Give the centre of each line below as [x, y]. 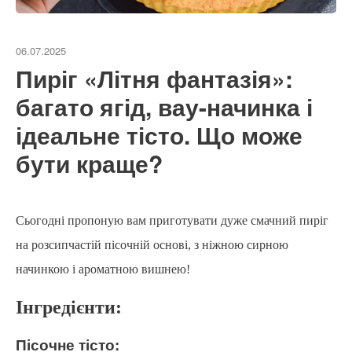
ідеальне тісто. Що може [159, 135]
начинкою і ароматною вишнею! [103, 269]
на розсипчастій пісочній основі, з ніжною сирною [152, 245]
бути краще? [89, 163]
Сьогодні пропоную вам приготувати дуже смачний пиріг [172, 221]
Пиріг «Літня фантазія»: [154, 79]
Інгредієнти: [69, 308]
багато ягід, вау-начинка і [164, 107]
